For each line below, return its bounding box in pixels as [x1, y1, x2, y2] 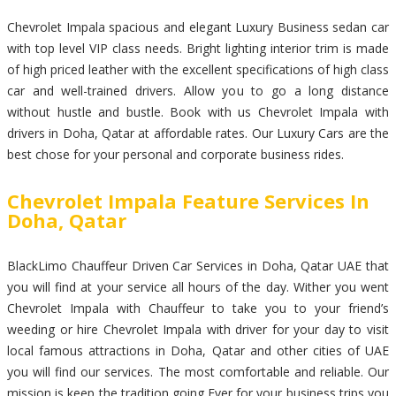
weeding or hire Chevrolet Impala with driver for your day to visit [7, 321, 389, 339]
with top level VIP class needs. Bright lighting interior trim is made [7, 39, 389, 57]
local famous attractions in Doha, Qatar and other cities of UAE [7, 342, 389, 360]
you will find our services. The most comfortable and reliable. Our [7, 363, 389, 381]
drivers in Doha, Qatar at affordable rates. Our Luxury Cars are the [7, 124, 389, 141]
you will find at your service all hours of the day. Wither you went [7, 278, 389, 296]
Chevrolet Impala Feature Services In [7, 187, 369, 214]
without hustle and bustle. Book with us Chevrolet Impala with [7, 103, 389, 120]
